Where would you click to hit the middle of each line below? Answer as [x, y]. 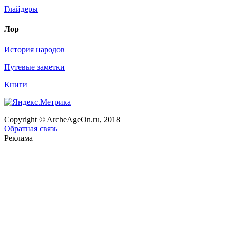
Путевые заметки [34, 67]
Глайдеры [21, 9]
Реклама [18, 138]
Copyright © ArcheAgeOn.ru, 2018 [62, 119]
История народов [34, 49]
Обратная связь [31, 128]
